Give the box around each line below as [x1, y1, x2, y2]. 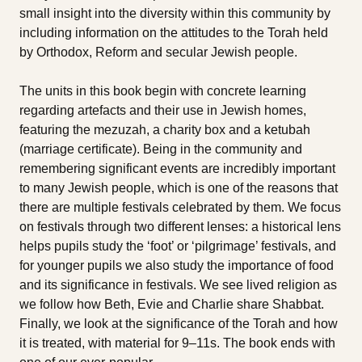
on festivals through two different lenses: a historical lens [19, 219, 341, 234]
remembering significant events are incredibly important [19, 161, 335, 175]
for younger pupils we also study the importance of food [19, 258, 334, 272]
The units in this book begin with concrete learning [19, 83, 306, 98]
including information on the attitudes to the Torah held [19, 25, 328, 40]
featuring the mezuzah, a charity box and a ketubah [19, 122, 310, 137]
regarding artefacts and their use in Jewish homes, [19, 103, 306, 117]
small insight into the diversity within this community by [19, 6, 330, 20]
